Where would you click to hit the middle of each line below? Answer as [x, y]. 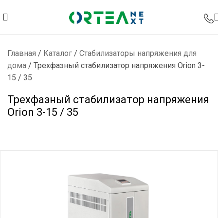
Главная [22, 53]
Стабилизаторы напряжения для [138, 53]
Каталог [58, 53]
